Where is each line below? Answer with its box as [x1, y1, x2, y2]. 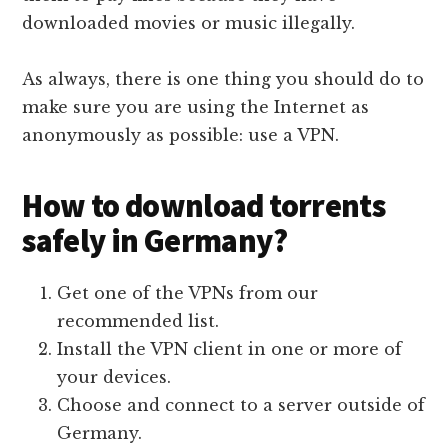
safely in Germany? [22, 221, 287, 262]
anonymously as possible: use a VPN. [22, 125, 340, 146]
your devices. [57, 367, 172, 388]
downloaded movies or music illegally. [22, 13, 356, 34]
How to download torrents [22, 186, 386, 227]
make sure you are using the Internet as [22, 97, 370, 118]
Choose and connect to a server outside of [57, 395, 426, 416]
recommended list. [57, 311, 220, 332]
